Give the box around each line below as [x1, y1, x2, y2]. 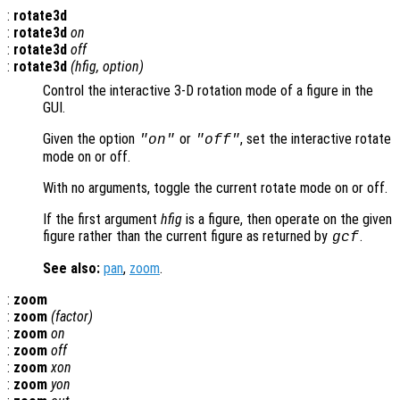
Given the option [43, 129, 138, 147]
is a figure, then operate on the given [182, 210, 392, 228]
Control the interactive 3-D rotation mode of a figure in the [43, 81, 373, 99]
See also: [43, 259, 100, 277]
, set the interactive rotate [240, 129, 392, 147]
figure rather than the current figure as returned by [43, 227, 331, 245]
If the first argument [43, 210, 161, 228]
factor [55, 307, 88, 325]
